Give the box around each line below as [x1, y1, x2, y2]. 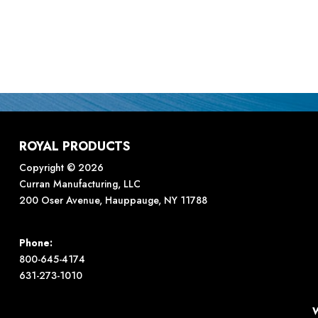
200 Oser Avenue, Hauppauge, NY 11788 [18, 193, 207, 208]
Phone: [18, 236, 53, 251]
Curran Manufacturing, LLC [18, 177, 141, 192]
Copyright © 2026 [18, 160, 104, 175]
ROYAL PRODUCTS [18, 137, 131, 156]
